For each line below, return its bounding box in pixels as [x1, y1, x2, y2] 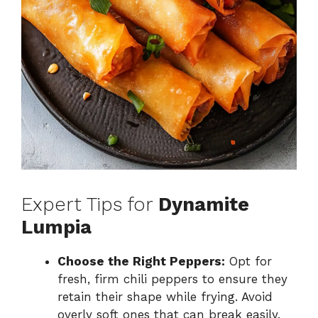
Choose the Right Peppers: [57, 253, 225, 268]
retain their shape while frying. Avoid [57, 289, 273, 304]
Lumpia [21, 215, 92, 238]
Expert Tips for [21, 192, 158, 216]
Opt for [225, 253, 272, 268]
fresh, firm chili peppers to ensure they [57, 271, 287, 286]
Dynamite [158, 192, 249, 216]
